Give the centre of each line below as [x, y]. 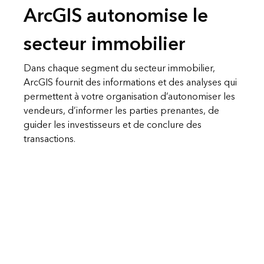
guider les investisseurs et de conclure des [113, 125]
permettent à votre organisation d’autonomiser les [129, 96]
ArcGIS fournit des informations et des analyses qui [130, 82]
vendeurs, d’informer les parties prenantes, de [121, 110]
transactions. [49, 139]
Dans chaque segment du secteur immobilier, [119, 68]
